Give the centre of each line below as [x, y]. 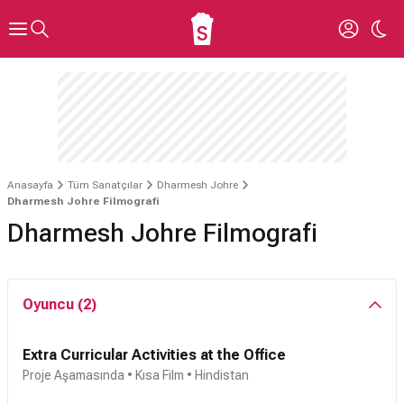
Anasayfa [30, 185]
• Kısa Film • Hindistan [187, 375]
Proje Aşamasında [73, 375]
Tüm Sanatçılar [105, 185]
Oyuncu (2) [60, 304]
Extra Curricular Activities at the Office [154, 355]
